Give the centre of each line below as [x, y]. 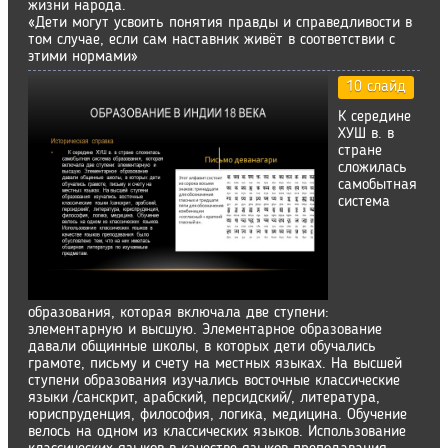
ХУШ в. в [366, 134]
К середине [374, 117]
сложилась [372, 168]
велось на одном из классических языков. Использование [217, 432]
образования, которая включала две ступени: [178, 313]
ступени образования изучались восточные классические [214, 381]
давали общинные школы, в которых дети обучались [202, 347]
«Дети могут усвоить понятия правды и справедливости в [220, 23]
